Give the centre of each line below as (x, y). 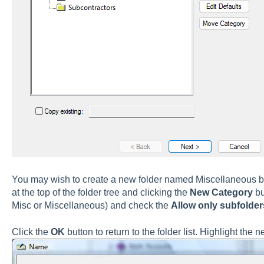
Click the (31, 232)
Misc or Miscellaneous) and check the (91, 206)
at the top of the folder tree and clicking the (100, 193)
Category (233, 193)
